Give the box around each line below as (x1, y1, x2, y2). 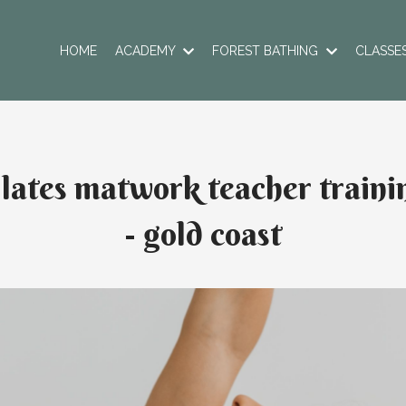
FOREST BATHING (212, 43, 322, 58)
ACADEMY (115, 43, 179, 58)
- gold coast (124, 214, 282, 255)
